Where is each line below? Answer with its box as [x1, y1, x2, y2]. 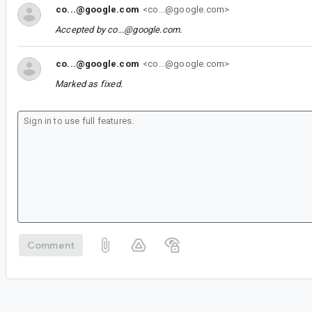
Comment [27, 239, 75, 252]
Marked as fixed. [55, 78, 123, 89]
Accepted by [55, 24, 108, 35]
